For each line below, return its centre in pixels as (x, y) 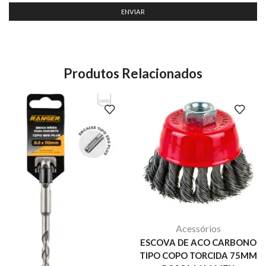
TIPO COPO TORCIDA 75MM (198, 256)
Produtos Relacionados (133, 74)
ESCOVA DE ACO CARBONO (198, 243)
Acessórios (198, 229)
